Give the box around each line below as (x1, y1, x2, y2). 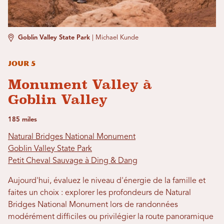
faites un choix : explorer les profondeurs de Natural (8, 189, 191, 197)
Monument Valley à (8, 77, 152, 92)
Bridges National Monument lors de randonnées (8, 201, 178, 209)
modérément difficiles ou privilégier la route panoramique (8, 213, 213, 221)
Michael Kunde (95, 34, 138, 41)
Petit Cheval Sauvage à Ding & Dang (8, 157, 137, 165)
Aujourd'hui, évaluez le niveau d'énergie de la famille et (8, 177, 205, 185)
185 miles (8, 116, 37, 123)
